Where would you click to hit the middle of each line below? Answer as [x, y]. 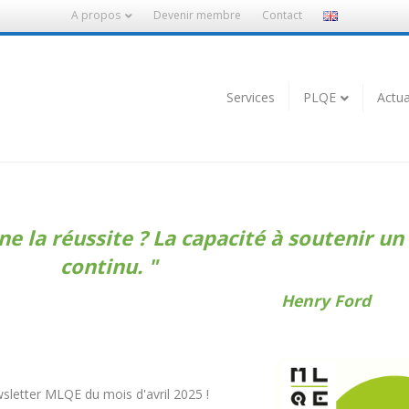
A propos [96, 15]
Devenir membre [197, 15]
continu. [104, 265]
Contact [282, 15]
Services [250, 97]
